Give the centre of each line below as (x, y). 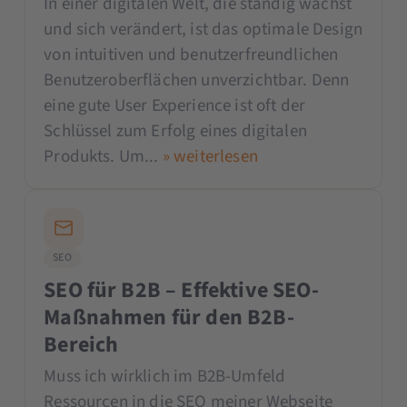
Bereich (81, 344)
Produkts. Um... (103, 156)
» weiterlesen (210, 156)
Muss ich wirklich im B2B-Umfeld (165, 376)
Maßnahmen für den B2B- (169, 317)
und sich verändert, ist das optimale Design (203, 29)
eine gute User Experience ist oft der (175, 105)
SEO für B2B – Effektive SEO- (181, 290)
